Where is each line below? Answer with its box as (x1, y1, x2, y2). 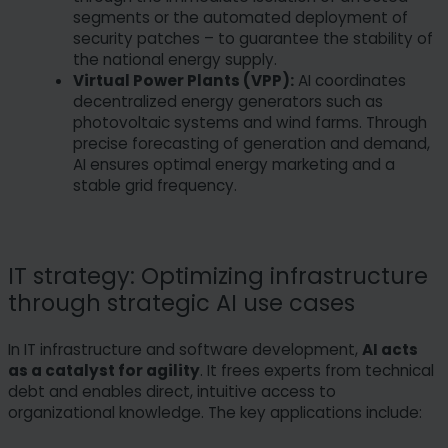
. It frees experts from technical (200, 360, 434, 382)
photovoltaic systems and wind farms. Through (73, 111, 427, 133)
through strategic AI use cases (8, 286, 355, 319)
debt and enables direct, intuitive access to (8, 381, 336, 403)
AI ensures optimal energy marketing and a (73, 153, 395, 175)
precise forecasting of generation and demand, (73, 132, 430, 154)
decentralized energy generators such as (73, 90, 383, 112)
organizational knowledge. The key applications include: (8, 402, 422, 424)
